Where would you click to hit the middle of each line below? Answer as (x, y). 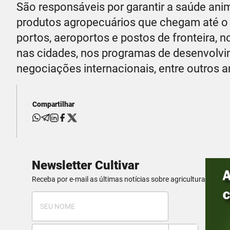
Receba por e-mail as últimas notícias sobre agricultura (119, 179)
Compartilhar (53, 104)
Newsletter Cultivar (85, 165)
